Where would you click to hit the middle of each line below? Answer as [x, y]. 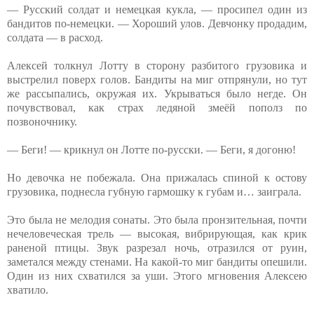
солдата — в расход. [55, 37]
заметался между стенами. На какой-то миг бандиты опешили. [157, 261]
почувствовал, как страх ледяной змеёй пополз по [157, 107]
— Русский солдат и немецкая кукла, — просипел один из [157, 9]
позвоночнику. [42, 121]
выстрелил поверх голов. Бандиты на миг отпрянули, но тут [157, 79]
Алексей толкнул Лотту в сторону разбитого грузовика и [157, 65]
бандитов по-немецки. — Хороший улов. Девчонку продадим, [157, 23]
